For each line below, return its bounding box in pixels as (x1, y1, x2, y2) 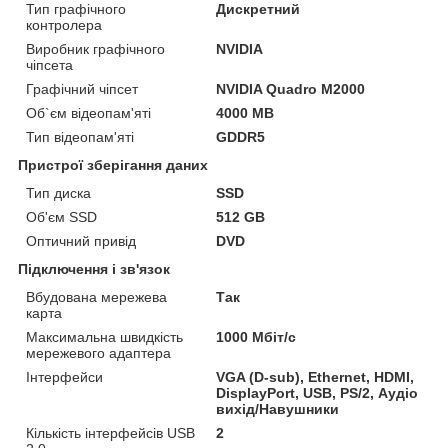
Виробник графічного (26, 40, 165, 57)
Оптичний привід (26, 232, 136, 249)
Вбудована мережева (26, 288, 167, 305)
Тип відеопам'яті (26, 128, 134, 145)
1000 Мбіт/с (216, 328, 297, 345)
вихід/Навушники (216, 400, 340, 417)
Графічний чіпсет (26, 80, 138, 97)
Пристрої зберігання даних (18, 156, 208, 173)
